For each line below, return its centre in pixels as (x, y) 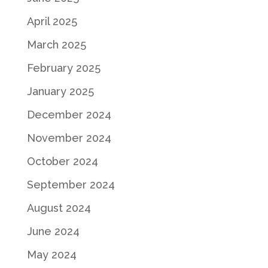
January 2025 (60, 91)
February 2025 (63, 68)
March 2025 (56, 44)
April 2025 (52, 21)
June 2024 (53, 231)
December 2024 (69, 114)
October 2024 (62, 161)
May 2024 (51, 254)
